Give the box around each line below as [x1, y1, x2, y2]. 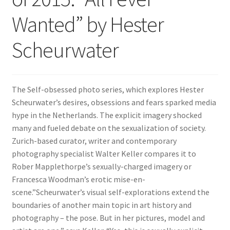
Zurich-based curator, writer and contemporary [11, 135, 177, 146]
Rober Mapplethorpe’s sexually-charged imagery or [11, 161, 191, 171]
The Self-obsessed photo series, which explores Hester [11, 84, 204, 94]
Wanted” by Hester [11, 10, 164, 37]
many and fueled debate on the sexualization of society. [11, 122, 206, 133]
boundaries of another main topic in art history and [11, 199, 191, 210]
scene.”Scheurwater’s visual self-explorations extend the [11, 186, 209, 197]
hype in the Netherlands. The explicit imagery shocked [11, 109, 202, 120]
